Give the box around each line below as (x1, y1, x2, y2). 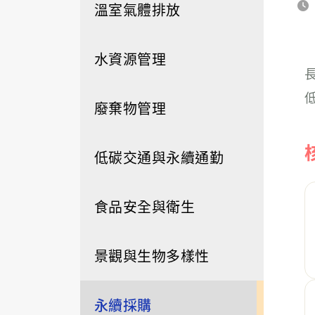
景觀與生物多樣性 (94, 245, 210, 266)
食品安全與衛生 (94, 196, 195, 217)
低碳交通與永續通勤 (94, 147, 224, 167)
